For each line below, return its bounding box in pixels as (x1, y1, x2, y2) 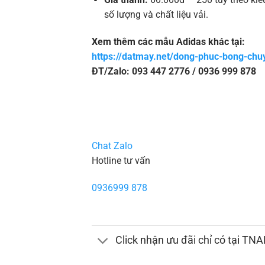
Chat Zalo (91, 140, 132, 152)
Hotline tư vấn (91, 155, 150, 167)
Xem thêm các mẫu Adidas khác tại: (91, 35, 245, 47)
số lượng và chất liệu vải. (104, 8, 208, 20)
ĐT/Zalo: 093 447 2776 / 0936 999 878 (91, 65, 256, 77)
